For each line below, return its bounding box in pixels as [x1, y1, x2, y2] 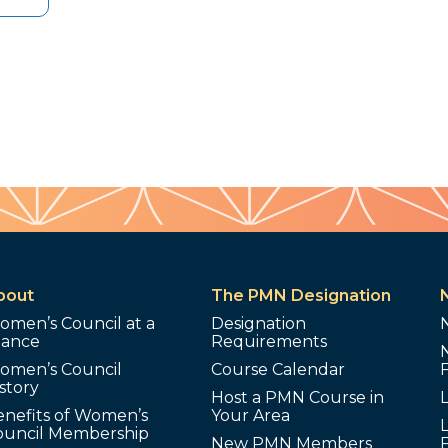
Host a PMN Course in [211, 388, 385, 407]
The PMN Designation [211, 286, 392, 305]
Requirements [211, 332, 328, 351]
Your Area [211, 406, 291, 425]
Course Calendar [211, 360, 346, 379]
